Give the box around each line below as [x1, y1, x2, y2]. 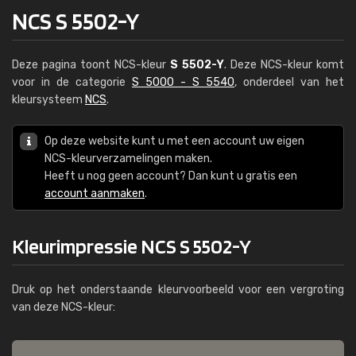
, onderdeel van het [234, 75, 344, 89]
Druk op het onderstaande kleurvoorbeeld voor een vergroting [12, 283, 344, 296]
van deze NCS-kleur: [12, 300, 115, 314]
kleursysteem [12, 93, 85, 106]
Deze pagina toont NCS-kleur [12, 58, 170, 72]
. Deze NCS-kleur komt [224, 58, 344, 72]
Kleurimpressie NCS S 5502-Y [12, 234, 251, 258]
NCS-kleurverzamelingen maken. [44, 152, 212, 165]
